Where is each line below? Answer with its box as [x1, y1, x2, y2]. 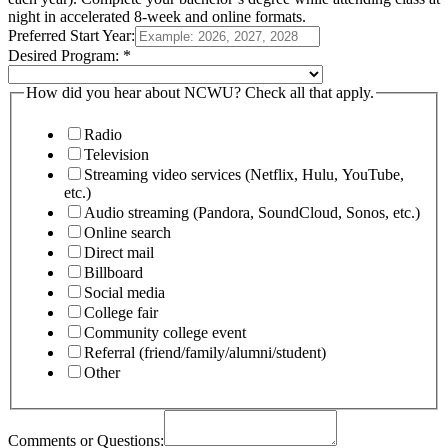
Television [84, 145, 149, 163]
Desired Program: [8, 47, 123, 65]
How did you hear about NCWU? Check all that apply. [26, 84, 374, 102]
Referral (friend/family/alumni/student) [84, 343, 326, 361]
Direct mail [84, 243, 154, 261]
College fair [84, 303, 158, 321]
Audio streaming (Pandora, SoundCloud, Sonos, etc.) [84, 203, 420, 221]
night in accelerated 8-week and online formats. [8, 8, 306, 26]
